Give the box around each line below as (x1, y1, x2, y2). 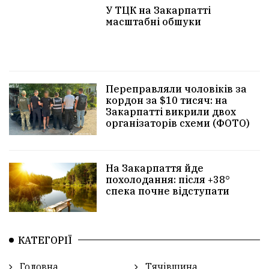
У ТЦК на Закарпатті (106, 4, 211, 16)
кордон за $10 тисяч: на (106, 94, 228, 106)
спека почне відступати (106, 184, 230, 197)
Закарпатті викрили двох (106, 105, 237, 118)
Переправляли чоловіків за (106, 82, 247, 95)
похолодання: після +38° (106, 173, 231, 186)
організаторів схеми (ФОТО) (106, 116, 250, 129)
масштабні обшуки (106, 15, 202, 28)
